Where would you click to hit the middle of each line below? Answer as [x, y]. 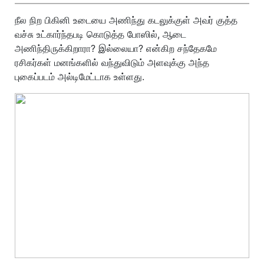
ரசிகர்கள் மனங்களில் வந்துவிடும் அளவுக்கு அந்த [112, 62]
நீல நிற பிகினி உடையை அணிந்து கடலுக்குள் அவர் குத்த [126, 20]
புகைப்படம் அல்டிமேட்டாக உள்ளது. [80, 77]
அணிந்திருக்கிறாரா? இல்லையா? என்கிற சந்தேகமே [116, 48]
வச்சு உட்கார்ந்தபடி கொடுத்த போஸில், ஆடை [100, 34]
